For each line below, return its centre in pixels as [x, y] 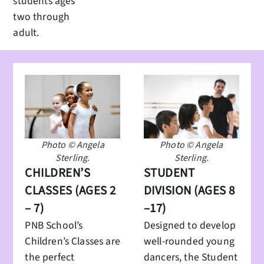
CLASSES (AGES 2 [70, 191]
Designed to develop [190, 226]
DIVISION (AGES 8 [189, 191]
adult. [26, 32]
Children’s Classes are [72, 242]
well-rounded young [189, 242]
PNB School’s [54, 226]
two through [42, 16]
